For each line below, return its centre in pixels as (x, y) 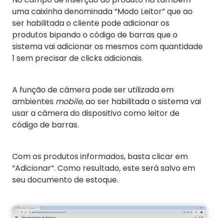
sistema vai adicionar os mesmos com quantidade (108, 47)
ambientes (34, 102)
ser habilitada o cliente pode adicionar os (91, 23)
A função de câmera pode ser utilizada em (93, 90)
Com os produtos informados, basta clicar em (100, 157)
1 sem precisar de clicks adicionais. (78, 58)
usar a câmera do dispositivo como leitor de (96, 113)
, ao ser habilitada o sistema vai (142, 102)
